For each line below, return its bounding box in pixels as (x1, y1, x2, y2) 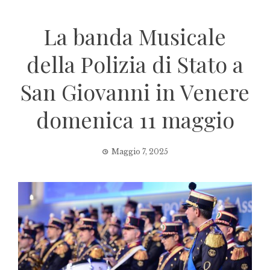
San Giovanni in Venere (20, 77, 250, 106)
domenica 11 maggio (36, 105, 234, 134)
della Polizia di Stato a (27, 49, 243, 78)
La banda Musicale (44, 22, 226, 51)
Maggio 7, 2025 (111, 147, 168, 156)
